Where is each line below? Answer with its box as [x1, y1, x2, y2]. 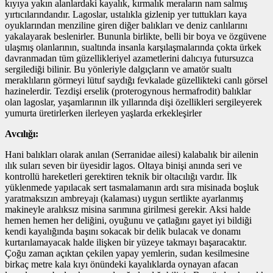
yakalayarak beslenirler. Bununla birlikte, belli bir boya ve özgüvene [5, 30, 266, 41]
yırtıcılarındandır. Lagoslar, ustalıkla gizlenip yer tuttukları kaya [5, 9, 247, 19]
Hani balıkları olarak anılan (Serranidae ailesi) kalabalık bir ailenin [5, 149, 258, 160]
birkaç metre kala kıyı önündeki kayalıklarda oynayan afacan [5, 258, 238, 269]
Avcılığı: [5, 128, 38, 139]
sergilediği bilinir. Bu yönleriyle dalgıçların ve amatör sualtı [5, 63, 232, 74]
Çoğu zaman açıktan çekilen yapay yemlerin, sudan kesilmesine [5, 247, 249, 258]
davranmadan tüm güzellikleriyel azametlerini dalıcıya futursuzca [5, 52, 253, 63]
